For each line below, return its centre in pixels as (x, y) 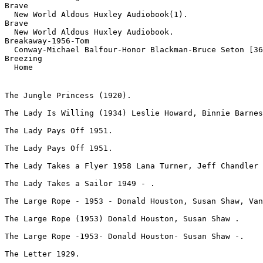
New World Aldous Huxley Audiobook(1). (96, 14)
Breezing (23, 58)
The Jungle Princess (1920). (68, 95)
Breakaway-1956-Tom (47, 41)
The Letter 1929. (42, 254)
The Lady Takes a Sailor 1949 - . (80, 183)
